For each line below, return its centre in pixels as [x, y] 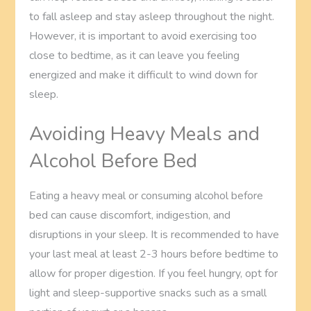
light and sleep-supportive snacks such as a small [148, 293]
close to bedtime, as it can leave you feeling [135, 55]
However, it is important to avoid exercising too [143, 36]
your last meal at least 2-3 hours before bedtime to [154, 254]
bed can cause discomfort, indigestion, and [130, 215]
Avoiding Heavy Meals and [145, 134]
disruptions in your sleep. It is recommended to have [154, 234]
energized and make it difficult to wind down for [144, 75]
